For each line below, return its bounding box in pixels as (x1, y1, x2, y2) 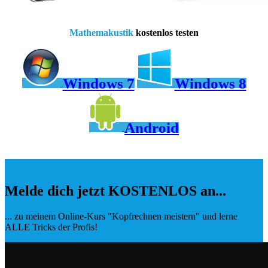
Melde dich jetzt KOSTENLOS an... (5, 183, 226, 199)
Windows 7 (62, 75, 135, 92)
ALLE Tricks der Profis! (5, 221, 98, 232)
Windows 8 (174, 75, 246, 92)
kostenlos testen (133, 27, 199, 38)
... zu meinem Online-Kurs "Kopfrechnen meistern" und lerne (5, 211, 237, 221)
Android (124, 120, 179, 136)
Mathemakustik (69, 27, 133, 38)
